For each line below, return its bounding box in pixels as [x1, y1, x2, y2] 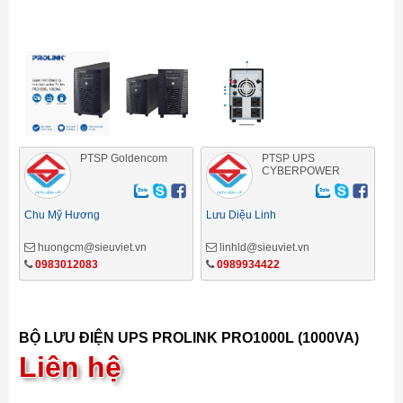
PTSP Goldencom [80, 152, 167, 165]
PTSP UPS [261, 152, 315, 165]
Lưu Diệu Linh [205, 209, 276, 221]
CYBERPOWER [261, 165, 340, 177]
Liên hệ [19, 351, 121, 383]
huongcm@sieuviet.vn [35, 241, 147, 254]
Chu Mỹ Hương [24, 209, 100, 221]
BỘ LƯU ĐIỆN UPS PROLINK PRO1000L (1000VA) [19, 330, 359, 345]
